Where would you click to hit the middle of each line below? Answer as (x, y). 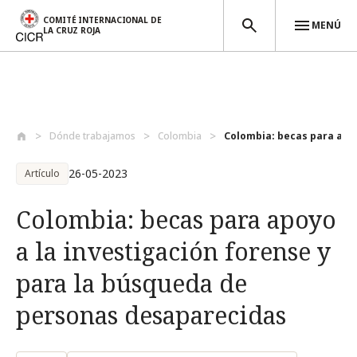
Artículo (42, 173)
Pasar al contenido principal (80, 118)
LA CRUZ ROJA (72, 30)
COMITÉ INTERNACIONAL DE (102, 20)
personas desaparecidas (151, 315)
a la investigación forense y (173, 251)
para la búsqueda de (131, 283)
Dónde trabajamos (92, 136)
